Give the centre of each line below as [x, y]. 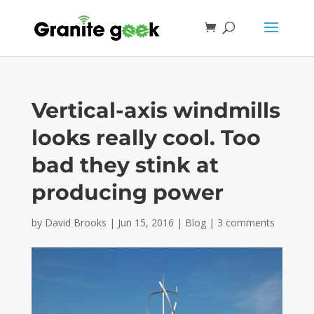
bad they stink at [125, 165]
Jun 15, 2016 [145, 223]
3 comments [246, 223]
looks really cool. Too [146, 138]
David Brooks [75, 223]
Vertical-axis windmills [156, 110]
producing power [127, 192]
